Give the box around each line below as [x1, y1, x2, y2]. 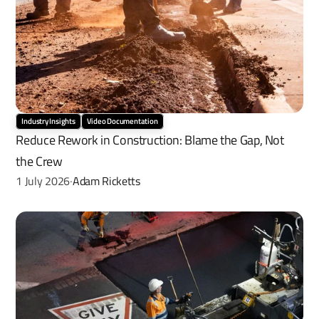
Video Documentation [86, 115, 158, 127]
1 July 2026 [16, 172, 70, 189]
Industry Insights [21, 115, 75, 127]
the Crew [16, 151, 63, 171]
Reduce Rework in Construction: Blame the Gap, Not [16, 130, 284, 150]
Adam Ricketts [72, 172, 140, 189]
